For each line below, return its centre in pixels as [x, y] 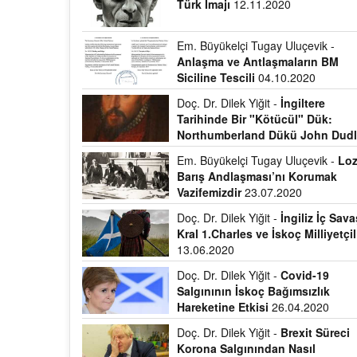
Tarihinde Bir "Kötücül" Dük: [255, 119]
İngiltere [303, 103]
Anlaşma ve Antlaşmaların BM [258, 61]
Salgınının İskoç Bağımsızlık [254, 291]
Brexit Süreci [316, 332]
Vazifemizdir [210, 192]
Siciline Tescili [218, 77]
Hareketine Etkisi [223, 307]
